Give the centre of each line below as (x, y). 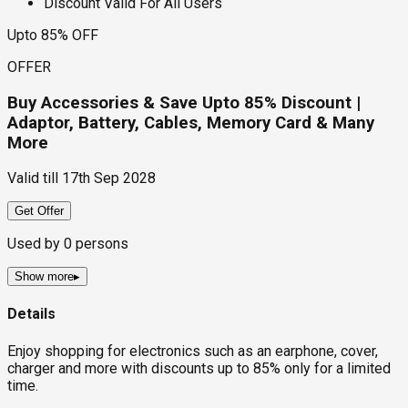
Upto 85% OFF (53, 35)
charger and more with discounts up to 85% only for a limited (199, 368)
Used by (36, 244)
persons (100, 244)
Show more (44, 277)
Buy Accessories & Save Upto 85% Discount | (184, 102)
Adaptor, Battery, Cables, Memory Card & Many (191, 122)
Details (31, 314)
